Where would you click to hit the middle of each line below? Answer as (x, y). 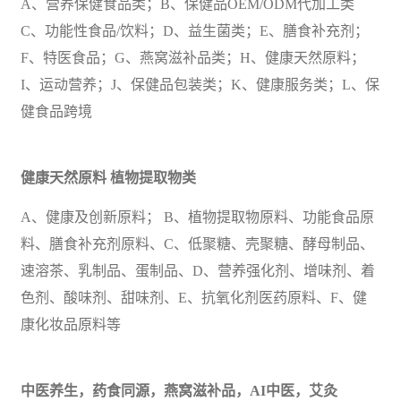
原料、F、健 (327, 297)
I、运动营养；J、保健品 (97, 84)
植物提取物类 (153, 177)
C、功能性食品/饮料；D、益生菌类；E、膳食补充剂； (195, 30)
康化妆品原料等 (71, 324)
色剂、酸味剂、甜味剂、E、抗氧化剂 (140, 297)
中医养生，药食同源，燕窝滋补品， (135, 390)
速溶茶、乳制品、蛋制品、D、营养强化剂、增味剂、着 (198, 270)
